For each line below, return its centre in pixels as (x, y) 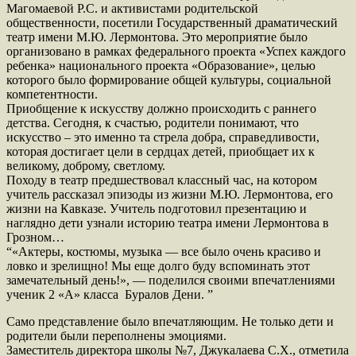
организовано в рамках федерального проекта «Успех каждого (176, 51)
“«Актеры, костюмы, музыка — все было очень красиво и (164, 251)
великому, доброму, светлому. (86, 165)
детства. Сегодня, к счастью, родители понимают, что (153, 122)
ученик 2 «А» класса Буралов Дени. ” (110, 294)
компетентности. (52, 94)
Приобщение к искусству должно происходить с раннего (161, 108)
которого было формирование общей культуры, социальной (169, 79)
